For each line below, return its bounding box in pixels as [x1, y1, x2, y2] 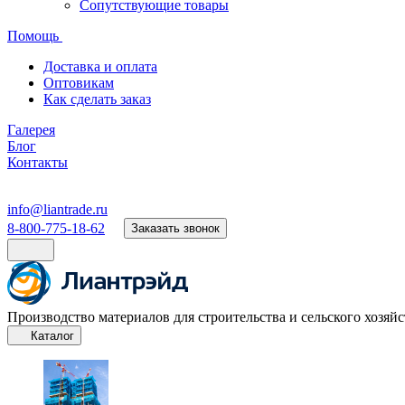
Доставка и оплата [43, 59, 157, 74]
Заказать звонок [131, 221, 220, 235]
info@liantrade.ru [7, 202, 108, 217]
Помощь [7, 28, 62, 43]
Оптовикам [43, 75, 114, 90]
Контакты [7, 155, 68, 170]
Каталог [31, 329, 74, 343]
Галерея [7, 122, 55, 137]
